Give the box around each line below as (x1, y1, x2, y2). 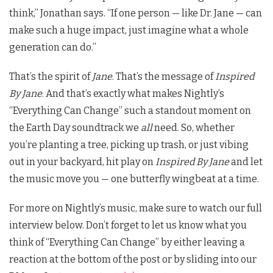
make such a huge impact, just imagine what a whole (9, 24, 249, 36)
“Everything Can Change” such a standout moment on (9, 104, 251, 116)
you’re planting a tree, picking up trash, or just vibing (9, 138, 249, 151)
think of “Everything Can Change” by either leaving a (9, 236, 245, 248)
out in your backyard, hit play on (9, 155, 155, 168)
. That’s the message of (112, 70, 215, 82)
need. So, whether (152, 121, 235, 133)
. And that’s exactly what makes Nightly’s (42, 87, 224, 99)
